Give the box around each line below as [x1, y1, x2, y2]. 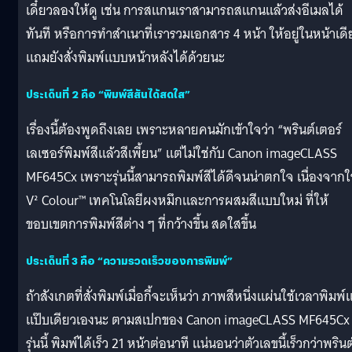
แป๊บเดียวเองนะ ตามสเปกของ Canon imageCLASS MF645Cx [26, 308, 350, 332]
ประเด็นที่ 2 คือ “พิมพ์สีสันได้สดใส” [26, 86, 190, 101]
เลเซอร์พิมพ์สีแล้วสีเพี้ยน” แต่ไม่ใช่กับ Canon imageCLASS [26, 141, 337, 165]
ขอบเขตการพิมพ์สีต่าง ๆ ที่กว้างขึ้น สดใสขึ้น [26, 212, 256, 236]
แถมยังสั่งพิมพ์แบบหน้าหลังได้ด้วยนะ [26, 46, 225, 69]
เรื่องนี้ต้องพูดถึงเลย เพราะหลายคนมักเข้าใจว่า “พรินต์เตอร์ [26, 118, 342, 141]
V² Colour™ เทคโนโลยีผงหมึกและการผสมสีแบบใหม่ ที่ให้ [26, 189, 328, 212]
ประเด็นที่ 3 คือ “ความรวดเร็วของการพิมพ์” [26, 252, 233, 268]
